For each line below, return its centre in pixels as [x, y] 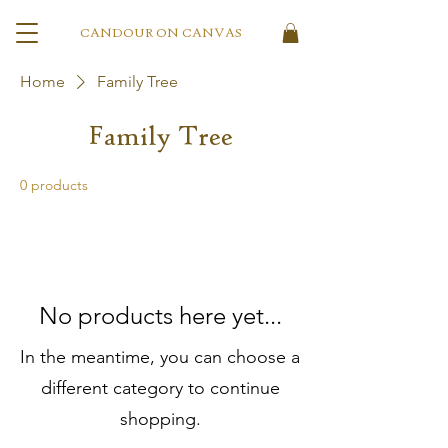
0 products [54, 185]
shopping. [160, 419]
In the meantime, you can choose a [160, 357]
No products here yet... [160, 315]
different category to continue [160, 388]
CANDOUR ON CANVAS [161, 33]
